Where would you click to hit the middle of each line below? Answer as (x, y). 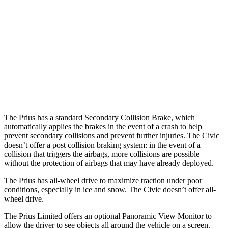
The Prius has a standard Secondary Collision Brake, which (99, 117)
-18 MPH (176, 61)
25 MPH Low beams (68, 14)
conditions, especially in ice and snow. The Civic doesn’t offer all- (110, 189)
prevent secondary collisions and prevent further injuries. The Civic (112, 135)
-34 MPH (131, 61)
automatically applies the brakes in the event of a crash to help (103, 126)
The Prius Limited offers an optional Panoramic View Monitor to (108, 216)
